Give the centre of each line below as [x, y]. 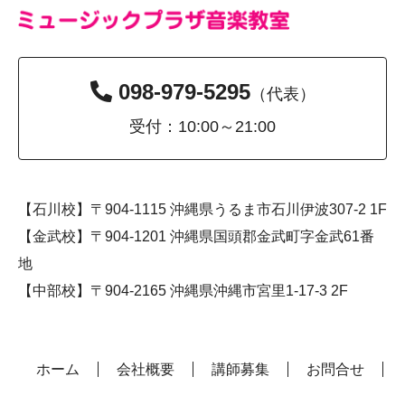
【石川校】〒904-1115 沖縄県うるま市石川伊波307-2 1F [202, 210]
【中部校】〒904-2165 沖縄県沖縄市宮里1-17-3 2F [183, 291]
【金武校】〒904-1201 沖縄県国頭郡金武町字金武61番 [196, 237]
